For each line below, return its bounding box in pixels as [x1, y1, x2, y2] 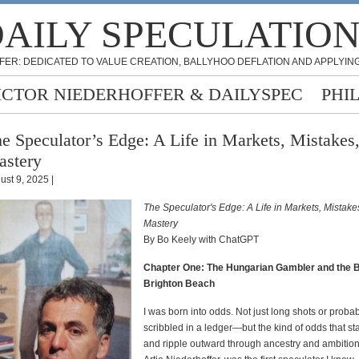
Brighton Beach [143, 278, 215, 289]
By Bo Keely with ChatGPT [143, 234, 259, 245]
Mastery [143, 218, 178, 229]
